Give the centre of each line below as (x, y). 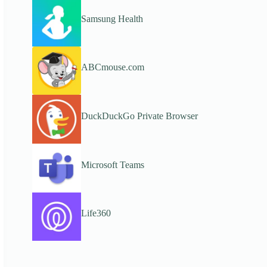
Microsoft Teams (112, 164)
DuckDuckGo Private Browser (139, 116)
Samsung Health (112, 18)
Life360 (96, 213)
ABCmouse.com (112, 67)
